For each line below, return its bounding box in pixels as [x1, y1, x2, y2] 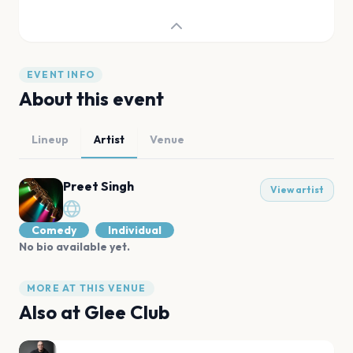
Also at [19, 300, 84, 324]
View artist [270, 184, 324, 195]
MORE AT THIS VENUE [27, 282, 147, 294]
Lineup [32, 132, 69, 147]
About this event [19, 87, 164, 110]
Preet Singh [63, 178, 134, 194]
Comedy [32, 223, 76, 237]
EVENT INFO [27, 69, 95, 80]
